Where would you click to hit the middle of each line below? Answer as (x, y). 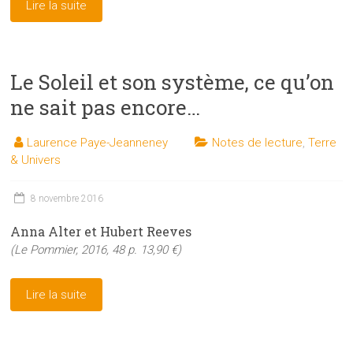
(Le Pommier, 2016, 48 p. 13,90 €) (96, 250)
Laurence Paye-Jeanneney (98, 143)
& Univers (36, 160)
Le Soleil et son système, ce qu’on (173, 82)
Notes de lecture (258, 143)
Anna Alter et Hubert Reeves (101, 232)
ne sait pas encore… (106, 108)
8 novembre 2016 (67, 199)
